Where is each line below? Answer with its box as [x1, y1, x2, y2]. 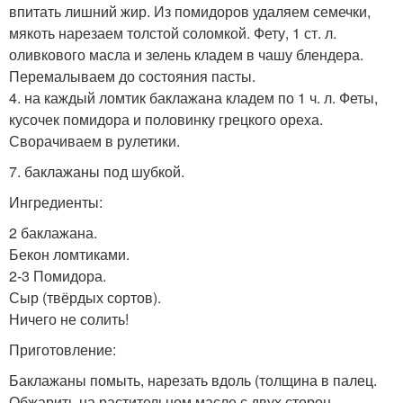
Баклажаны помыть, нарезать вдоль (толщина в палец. [9, 369, 377, 390]
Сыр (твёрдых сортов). [9, 286, 161, 308]
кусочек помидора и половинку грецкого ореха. [9, 108, 323, 130]
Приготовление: [9, 338, 116, 360]
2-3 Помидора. [9, 264, 106, 286]
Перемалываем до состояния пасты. [9, 65, 255, 86]
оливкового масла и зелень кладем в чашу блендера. [9, 43, 363, 65]
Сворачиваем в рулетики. [9, 130, 180, 151]
